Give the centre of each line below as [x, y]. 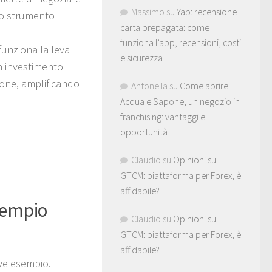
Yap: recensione [207, 11]
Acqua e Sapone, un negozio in [180, 101]
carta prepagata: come [165, 27]
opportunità [144, 131]
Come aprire [204, 85]
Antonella [149, 85]
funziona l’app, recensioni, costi [181, 42]
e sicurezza [141, 57]
